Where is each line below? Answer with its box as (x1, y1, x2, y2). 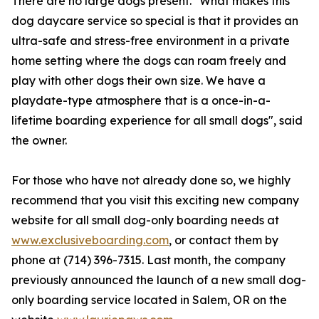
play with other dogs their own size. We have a (11, 73, 266, 88)
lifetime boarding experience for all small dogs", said (11, 113, 303, 128)
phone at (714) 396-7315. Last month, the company (11, 253, 286, 268)
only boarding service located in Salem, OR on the (11, 293, 287, 308)
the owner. (11, 133, 67, 148)
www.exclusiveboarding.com (11, 233, 169, 248)
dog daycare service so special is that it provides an (11, 14, 298, 28)
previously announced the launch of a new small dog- (11, 273, 306, 288)
